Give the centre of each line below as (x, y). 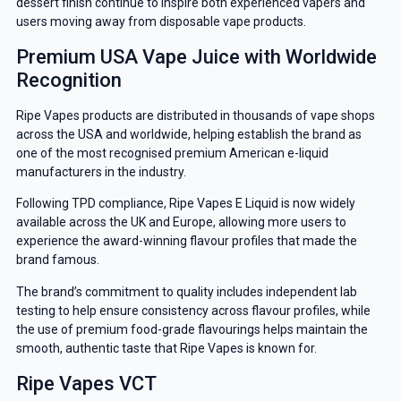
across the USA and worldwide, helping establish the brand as (188, 134)
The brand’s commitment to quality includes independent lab (186, 291)
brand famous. (57, 260)
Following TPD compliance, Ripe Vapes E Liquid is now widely (185, 204)
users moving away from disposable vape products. (161, 21)
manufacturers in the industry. (101, 171)
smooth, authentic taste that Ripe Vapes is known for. (166, 348)
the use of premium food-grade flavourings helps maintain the (192, 329)
